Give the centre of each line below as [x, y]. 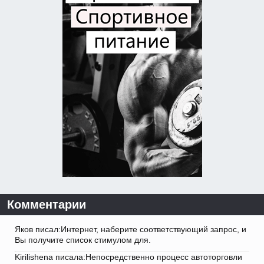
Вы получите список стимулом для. [83, 240]
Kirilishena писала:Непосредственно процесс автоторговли [128, 257]
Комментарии [47, 205]
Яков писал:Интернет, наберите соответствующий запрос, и [131, 230]
